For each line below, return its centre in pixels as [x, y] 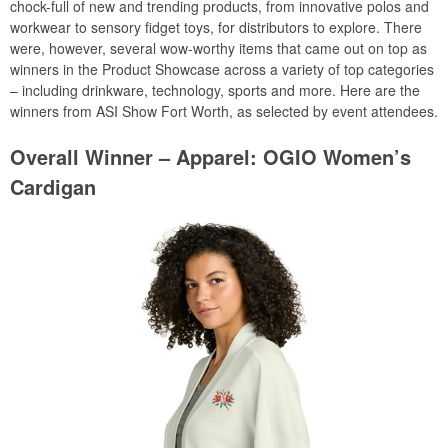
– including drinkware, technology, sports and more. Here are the [215, 90]
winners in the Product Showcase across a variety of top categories [222, 69]
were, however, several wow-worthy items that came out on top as [218, 48]
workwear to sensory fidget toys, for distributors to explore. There [216, 27]
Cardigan [53, 186]
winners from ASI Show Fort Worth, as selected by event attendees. [224, 111]
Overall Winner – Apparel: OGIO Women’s [210, 156]
